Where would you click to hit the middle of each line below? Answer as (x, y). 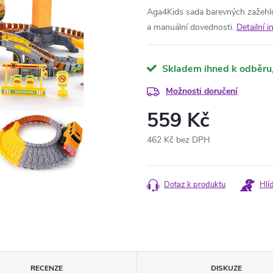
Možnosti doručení (202, 91)
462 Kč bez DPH (179, 140)
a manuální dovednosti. (190, 27)
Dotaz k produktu (195, 185)
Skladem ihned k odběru (216, 69)
